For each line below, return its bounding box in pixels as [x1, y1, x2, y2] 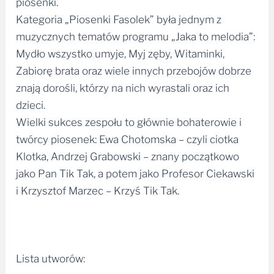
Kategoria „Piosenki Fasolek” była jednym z [16, 9, 222, 21]
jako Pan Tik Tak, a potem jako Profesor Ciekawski [16, 163, 255, 176]
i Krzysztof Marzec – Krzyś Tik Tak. [16, 180, 180, 193]
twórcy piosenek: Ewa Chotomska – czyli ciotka [16, 128, 239, 141]
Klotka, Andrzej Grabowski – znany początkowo [16, 146, 240, 158]
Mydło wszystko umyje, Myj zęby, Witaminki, [16, 43, 225, 56]
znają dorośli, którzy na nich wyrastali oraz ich [16, 77, 230, 90]
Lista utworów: [16, 247, 86, 260]
